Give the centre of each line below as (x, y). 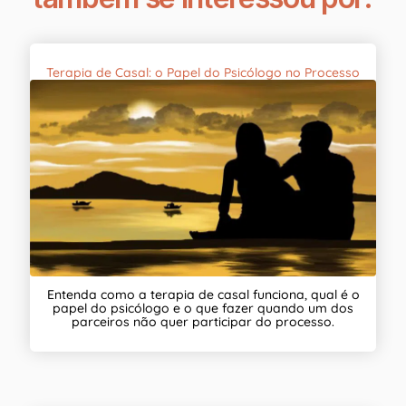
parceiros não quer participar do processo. (203, 321)
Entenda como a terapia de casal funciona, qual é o (203, 294)
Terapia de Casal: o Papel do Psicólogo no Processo (203, 72)
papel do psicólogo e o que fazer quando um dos (203, 308)
